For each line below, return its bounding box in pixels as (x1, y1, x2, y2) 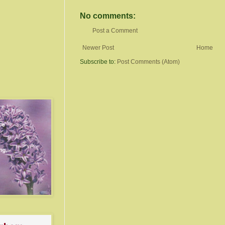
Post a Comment (92, 27, 138, 34)
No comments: (80, 11, 136, 20)
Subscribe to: (80, 58, 117, 65)
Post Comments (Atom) (117, 58, 180, 65)
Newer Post (82, 44, 114, 51)
